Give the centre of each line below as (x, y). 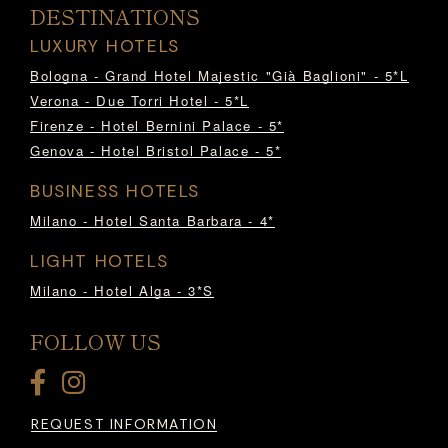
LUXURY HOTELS (105, 45)
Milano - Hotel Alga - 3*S (122, 290)
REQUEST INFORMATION (124, 424)
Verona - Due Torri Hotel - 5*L (139, 100)
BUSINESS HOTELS (115, 190)
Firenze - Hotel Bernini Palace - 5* (157, 125)
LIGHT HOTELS (99, 260)
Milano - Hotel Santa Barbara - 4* (152, 220)
